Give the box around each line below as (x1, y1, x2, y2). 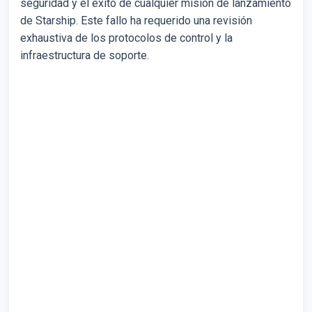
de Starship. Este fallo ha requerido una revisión (20, 13, 252, 27)
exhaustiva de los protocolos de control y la (20, 31, 233, 45)
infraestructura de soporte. (20, 48, 149, 62)
